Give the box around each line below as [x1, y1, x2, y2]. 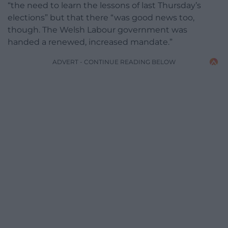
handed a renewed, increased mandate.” [8, 37, 173, 47]
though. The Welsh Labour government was [8, 24, 187, 35]
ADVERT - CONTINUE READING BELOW [52, 58, 176, 66]
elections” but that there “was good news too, [8, 12, 194, 22]
